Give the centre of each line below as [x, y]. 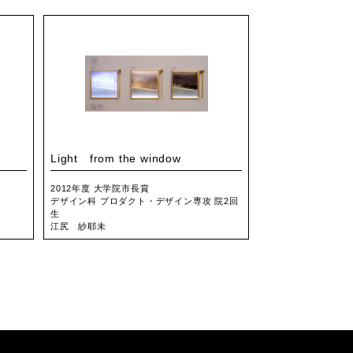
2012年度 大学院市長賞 [100, 188]
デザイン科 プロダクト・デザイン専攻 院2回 [145, 201]
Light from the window [116, 158]
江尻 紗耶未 [78, 226]
